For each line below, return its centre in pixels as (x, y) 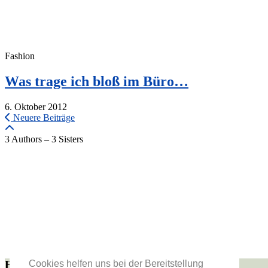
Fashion (20, 56)
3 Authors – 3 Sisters (44, 139)
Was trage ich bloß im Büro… (97, 81)
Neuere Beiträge (43, 117)
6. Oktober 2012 (36, 106)
